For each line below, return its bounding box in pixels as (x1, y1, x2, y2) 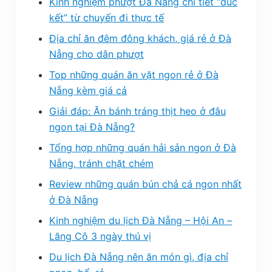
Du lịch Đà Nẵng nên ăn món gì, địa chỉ (49, 250, 228, 263)
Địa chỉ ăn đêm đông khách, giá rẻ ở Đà (49, 32, 231, 44)
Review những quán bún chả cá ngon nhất (49, 177, 242, 190)
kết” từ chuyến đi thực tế (49, 11, 164, 24)
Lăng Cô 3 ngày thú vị (49, 229, 151, 242)
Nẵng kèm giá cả (49, 84, 127, 97)
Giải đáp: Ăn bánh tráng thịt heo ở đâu (49, 104, 226, 117)
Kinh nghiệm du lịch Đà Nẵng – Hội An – (49, 214, 232, 226)
